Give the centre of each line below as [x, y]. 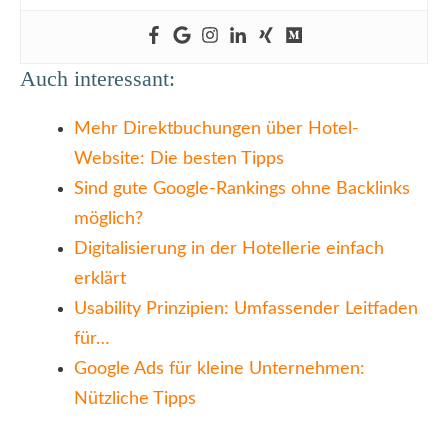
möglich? [108, 219]
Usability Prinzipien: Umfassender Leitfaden [246, 309]
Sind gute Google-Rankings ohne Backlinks [242, 189]
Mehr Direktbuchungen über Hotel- [216, 129]
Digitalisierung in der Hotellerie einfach [229, 249]
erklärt [100, 279]
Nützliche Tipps [135, 399]
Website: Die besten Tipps [179, 159]
